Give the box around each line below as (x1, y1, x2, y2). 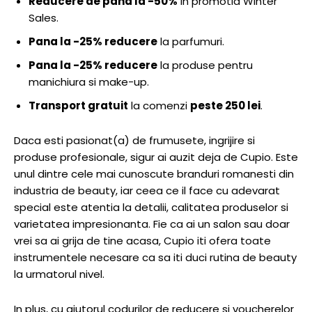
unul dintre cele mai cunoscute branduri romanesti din (14, 166, 294, 181)
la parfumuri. (157, 33, 224, 49)
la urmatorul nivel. (14, 266, 104, 281)
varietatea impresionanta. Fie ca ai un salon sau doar (14, 216, 290, 231)
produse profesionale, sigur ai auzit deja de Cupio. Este (14, 149, 298, 164)
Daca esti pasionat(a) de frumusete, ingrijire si (14, 132, 255, 148)
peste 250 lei (190, 97, 260, 113)
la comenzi (128, 97, 190, 113)
